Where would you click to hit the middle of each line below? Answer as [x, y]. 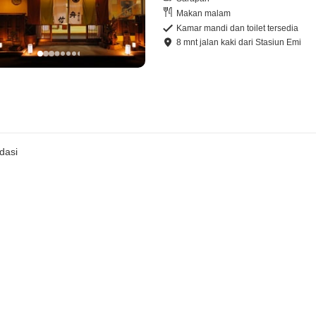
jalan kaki [218, 42]
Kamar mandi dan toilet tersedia [238, 28]
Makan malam [204, 14]
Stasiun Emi [279, 42]
